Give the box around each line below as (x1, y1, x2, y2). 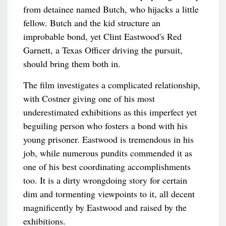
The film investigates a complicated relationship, (23, 79, 200, 91)
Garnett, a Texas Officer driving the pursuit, (23, 44, 183, 56)
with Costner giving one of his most (23, 92, 155, 104)
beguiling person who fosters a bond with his (23, 120, 188, 132)
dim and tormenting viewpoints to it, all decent (23, 188, 195, 200)
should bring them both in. (23, 58, 121, 70)
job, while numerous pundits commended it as (23, 147, 192, 159)
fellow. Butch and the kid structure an (23, 17, 160, 29)
